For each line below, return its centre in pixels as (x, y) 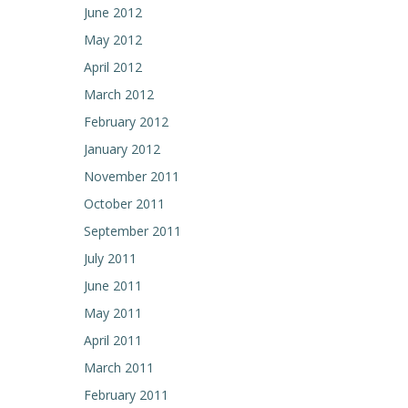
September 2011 (133, 231)
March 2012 (119, 94)
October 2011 (124, 204)
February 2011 (126, 395)
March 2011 (119, 367)
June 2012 (113, 12)
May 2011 (113, 313)
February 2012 (126, 122)
